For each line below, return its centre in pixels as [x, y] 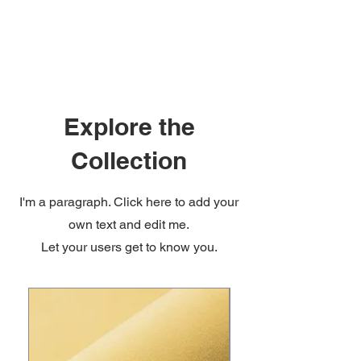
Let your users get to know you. [129, 247]
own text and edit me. [129, 224]
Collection [129, 160]
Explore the [129, 126]
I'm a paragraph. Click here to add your [129, 201]
